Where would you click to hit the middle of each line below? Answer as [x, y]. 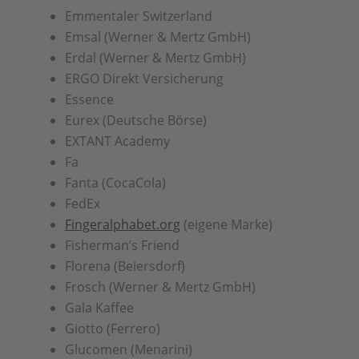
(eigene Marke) [226, 224]
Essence [89, 99]
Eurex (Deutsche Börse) [135, 120]
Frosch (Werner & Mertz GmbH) [160, 287]
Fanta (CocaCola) [115, 183]
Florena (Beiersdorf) [125, 266]
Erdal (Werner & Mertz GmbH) [155, 58]
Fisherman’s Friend [122, 245]
